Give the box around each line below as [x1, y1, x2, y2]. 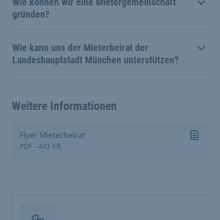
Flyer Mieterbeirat [20, 130, 85, 141]
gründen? [12, 8, 50, 21]
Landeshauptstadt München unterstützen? [12, 54, 179, 66]
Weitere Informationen [12, 99, 117, 113]
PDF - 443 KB [20, 141, 61, 151]
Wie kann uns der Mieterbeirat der [12, 42, 148, 54]
